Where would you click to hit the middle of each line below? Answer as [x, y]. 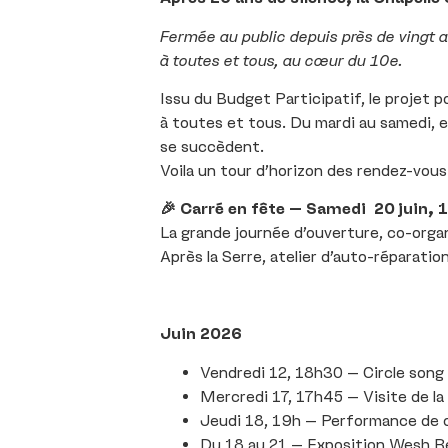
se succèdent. [212, 147]
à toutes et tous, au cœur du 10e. [281, 60]
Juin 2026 [201, 334]
